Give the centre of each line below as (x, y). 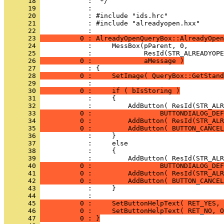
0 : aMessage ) (112, 61)
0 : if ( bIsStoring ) (110, 91)
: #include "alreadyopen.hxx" (120, 23)
